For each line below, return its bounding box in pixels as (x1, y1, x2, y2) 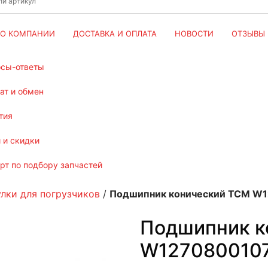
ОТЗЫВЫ (231, 29, 265, 38)
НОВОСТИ (174, 29, 214, 38)
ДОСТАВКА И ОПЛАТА (72, 29, 157, 38)
